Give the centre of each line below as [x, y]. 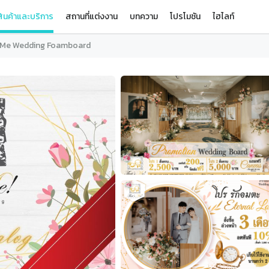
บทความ [144, 17]
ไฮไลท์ [224, 17]
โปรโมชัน [186, 17]
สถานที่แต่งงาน [92, 17]
